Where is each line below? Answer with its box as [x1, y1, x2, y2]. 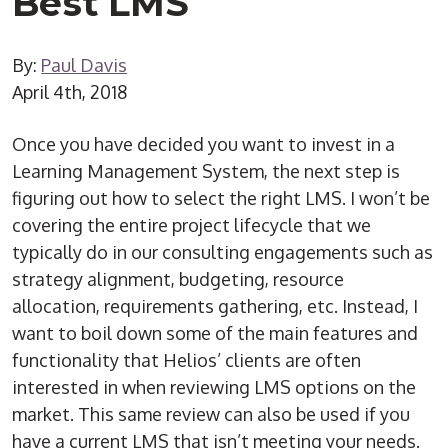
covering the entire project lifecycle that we [12, 214, 372, 237]
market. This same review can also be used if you [12, 403, 411, 426]
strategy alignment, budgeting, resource [12, 268, 345, 291]
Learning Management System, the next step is [12, 160, 401, 183]
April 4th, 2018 [12, 81, 128, 104]
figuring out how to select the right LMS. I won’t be [12, 187, 431, 210]
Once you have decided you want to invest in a [12, 133, 396, 156]
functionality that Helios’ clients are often [12, 349, 362, 372]
